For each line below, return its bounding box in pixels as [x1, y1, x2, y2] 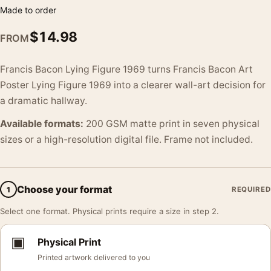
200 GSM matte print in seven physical [83, 118, 260, 129]
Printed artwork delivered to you [38, 253, 150, 262]
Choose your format [17, 183, 112, 195]
